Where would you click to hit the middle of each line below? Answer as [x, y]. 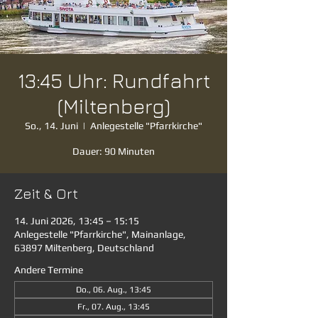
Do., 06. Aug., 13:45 [114, 290]
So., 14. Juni [51, 126]
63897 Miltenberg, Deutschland [84, 248]
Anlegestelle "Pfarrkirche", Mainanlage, [100, 234]
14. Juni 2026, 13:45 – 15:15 [77, 221]
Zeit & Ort [46, 193]
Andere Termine [49, 270]
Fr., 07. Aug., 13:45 [114, 307]
